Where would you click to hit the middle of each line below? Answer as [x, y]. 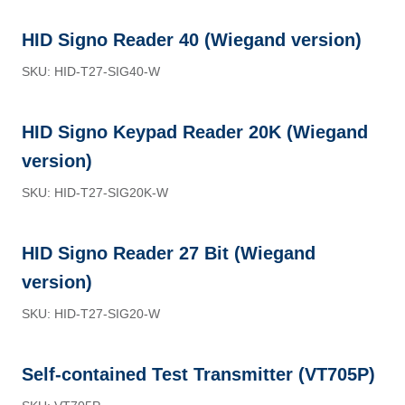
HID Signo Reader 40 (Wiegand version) [192, 40]
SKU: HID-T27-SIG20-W [91, 314]
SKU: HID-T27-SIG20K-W [95, 193]
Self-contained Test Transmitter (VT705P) [198, 374]
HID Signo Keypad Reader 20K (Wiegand [195, 132]
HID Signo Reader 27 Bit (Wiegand [169, 253]
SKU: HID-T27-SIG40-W [91, 71]
